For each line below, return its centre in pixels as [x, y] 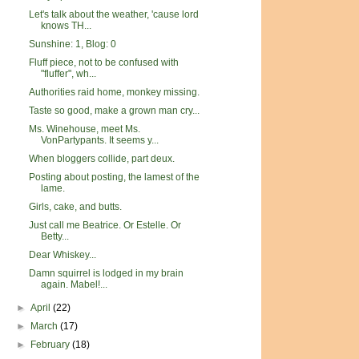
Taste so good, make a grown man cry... [114, 111]
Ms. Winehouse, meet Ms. [84, 129]
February [52, 345]
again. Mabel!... [74, 284]
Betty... [54, 236]
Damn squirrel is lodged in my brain [106, 273]
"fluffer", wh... [68, 74]
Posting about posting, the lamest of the [114, 177]
